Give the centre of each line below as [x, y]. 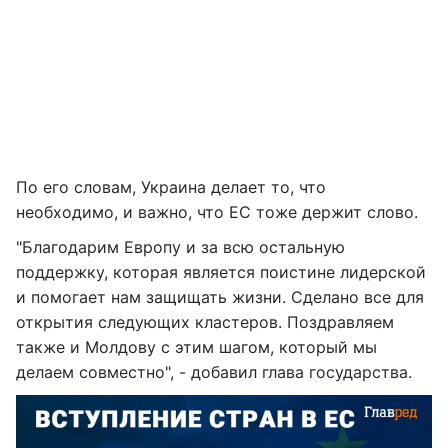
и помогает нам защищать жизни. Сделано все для [220, 297]
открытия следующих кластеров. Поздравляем [205, 322]
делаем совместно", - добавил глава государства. [214, 372]
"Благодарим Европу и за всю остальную [180, 247]
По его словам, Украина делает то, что [171, 187]
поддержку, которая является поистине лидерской [221, 272]
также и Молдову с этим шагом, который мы [196, 347]
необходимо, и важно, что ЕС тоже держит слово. [217, 212]
